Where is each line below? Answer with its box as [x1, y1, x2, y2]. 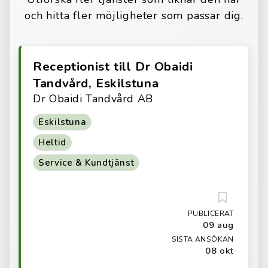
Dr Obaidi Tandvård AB [33, 92, 153, 106]
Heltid [38, 136, 66, 148]
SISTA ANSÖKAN [171, 234, 234, 244]
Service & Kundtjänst [38, 157, 135, 169]
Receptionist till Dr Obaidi [33, 58, 193, 75]
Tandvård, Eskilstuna [33, 75, 159, 92]
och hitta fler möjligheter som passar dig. [25, 8, 243, 23]
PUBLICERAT [187, 209, 234, 218]
